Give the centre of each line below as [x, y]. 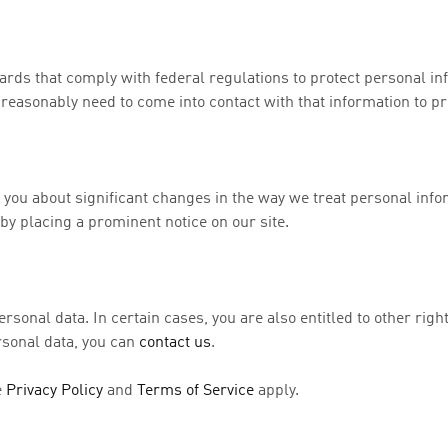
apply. [276, 391]
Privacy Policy [54, 391]
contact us [175, 343]
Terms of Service [195, 391]
